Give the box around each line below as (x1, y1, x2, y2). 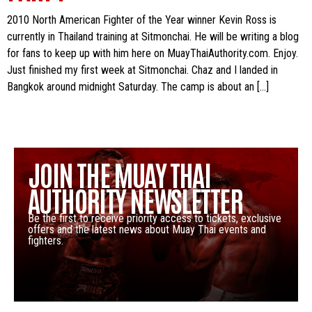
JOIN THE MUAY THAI (28, 155, 211, 192)
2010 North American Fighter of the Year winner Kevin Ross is (7, 13, 276, 27)
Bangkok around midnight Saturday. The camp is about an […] (7, 80, 269, 94)
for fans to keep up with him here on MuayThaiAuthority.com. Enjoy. (7, 47, 298, 61)
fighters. (28, 233, 63, 247)
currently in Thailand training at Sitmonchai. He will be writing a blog (7, 30, 299, 44)
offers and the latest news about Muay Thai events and (28, 222, 266, 236)
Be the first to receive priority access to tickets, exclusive (28, 211, 281, 225)
